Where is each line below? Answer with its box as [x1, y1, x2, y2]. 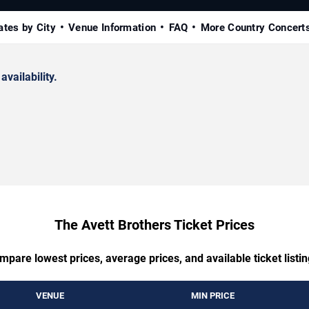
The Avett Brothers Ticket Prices [54, 216, 255, 233]
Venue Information [68, 21, 157, 34]
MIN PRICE [191, 290, 235, 301]
